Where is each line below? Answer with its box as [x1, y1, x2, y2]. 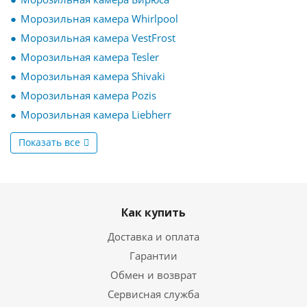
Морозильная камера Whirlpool [21, 12, 178, 25]
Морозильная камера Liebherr [21, 108, 171, 121]
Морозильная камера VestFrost [21, 31, 175, 45]
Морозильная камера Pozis [21, 88, 156, 102]
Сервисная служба [108, 287, 199, 301]
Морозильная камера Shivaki [21, 69, 165, 83]
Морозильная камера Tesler [21, 50, 159, 64]
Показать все [19, 136, 80, 149]
